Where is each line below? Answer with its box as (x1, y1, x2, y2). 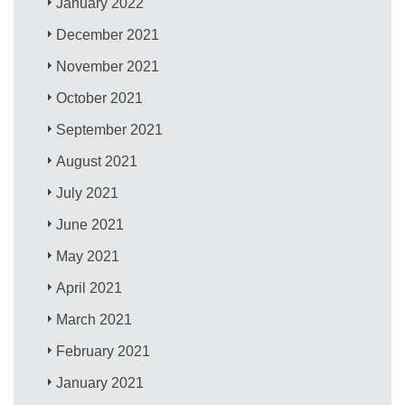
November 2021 (56, 58, 160, 74)
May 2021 (56, 248, 120, 264)
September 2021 (56, 121, 164, 137)
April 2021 (56, 279, 123, 296)
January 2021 (56, 374, 145, 391)
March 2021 (56, 311, 133, 327)
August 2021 (56, 153, 138, 169)
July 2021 (56, 184, 119, 201)
